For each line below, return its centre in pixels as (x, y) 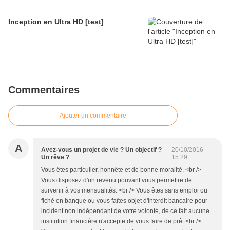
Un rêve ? (55, 157)
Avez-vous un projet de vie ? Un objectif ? (101, 150)
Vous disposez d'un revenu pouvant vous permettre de (117, 180)
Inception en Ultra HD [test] (56, 21)
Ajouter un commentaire (93, 115)
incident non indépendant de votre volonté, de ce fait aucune (125, 211)
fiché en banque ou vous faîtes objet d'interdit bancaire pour (124, 200)
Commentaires (44, 90)
